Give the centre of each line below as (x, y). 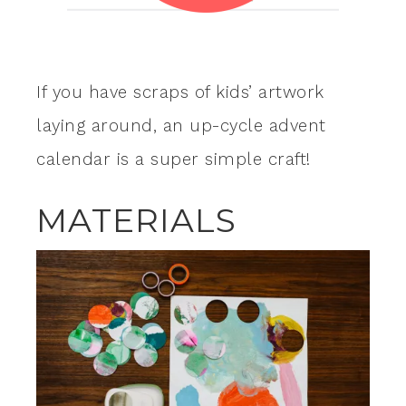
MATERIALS (136, 221)
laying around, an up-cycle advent (181, 126)
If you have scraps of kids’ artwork (180, 93)
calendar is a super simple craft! (174, 160)
